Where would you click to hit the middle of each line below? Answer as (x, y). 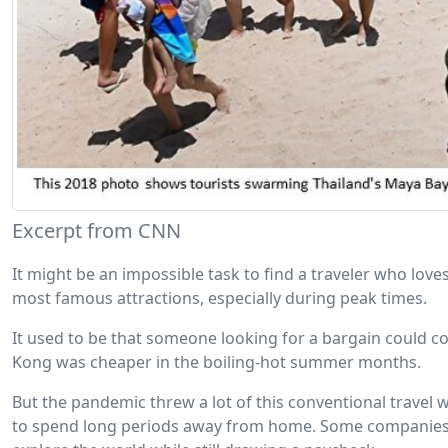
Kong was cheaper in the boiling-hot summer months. (216, 362)
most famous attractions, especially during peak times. (219, 298)
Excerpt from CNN (96, 231)
